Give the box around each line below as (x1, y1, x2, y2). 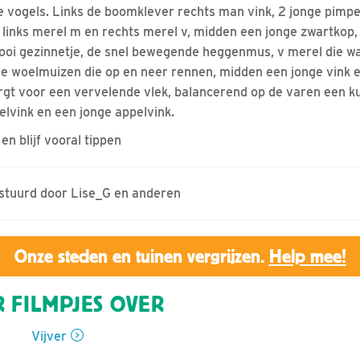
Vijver (31, 328, 67, 344)
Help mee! (268, 245, 346, 267)
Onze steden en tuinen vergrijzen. (14, 245, 269, 267)
